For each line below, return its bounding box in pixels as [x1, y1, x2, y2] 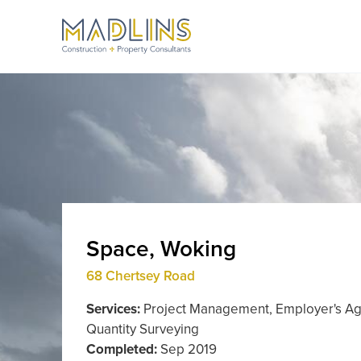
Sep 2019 [157, 341, 217, 358]
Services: [86, 301, 140, 317]
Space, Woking [86, 235, 236, 263]
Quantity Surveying [86, 321, 199, 338]
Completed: [86, 341, 157, 358]
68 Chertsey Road [86, 268, 195, 284]
